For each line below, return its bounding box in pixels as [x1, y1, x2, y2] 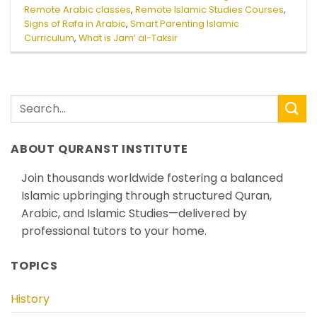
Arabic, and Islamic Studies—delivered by [21, 204, 247, 221]
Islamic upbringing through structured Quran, [21, 187, 272, 204]
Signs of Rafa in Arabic [24, 18, 127, 30]
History [11, 290, 50, 307]
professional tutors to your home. [21, 222, 207, 239]
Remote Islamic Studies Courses [135, 4, 284, 16]
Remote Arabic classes [24, 4, 132, 16]
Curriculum [24, 32, 75, 45]
